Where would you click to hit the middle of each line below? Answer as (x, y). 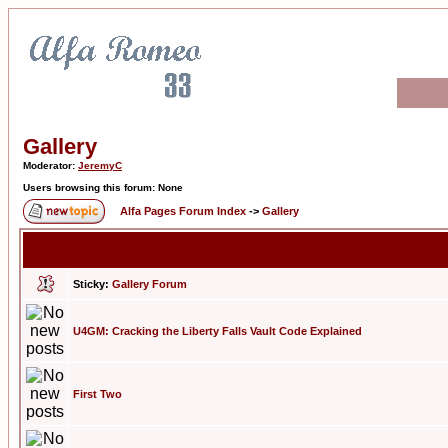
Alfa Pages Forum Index (183, 211)
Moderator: (50, 165)
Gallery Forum (149, 284)
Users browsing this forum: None (103, 187)
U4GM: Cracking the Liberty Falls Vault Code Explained (217, 331)
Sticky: (91, 284)
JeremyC (100, 165)
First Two (97, 394)
